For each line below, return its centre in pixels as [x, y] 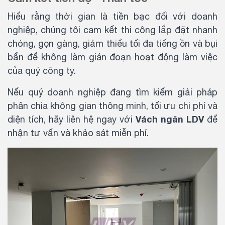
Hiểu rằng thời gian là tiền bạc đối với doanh [113, 16]
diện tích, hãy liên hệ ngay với [72, 119]
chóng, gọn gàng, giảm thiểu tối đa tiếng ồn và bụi [113, 43]
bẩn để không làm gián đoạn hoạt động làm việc [113, 57]
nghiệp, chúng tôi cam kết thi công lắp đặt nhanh [113, 30]
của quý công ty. [42, 70]
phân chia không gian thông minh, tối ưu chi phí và [113, 105]
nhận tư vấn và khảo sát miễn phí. [78, 133]
